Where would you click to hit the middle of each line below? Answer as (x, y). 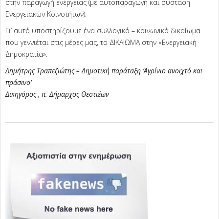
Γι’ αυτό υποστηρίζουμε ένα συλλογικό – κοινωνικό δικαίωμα (103, 31)
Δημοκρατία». (26, 54)
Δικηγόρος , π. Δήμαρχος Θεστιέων (57, 94)
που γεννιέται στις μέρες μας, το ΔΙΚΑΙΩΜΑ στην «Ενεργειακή (101, 43)
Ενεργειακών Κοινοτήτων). (46, 14)
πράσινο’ (18, 83)
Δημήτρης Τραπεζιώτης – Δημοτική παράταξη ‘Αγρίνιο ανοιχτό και (104, 71)
